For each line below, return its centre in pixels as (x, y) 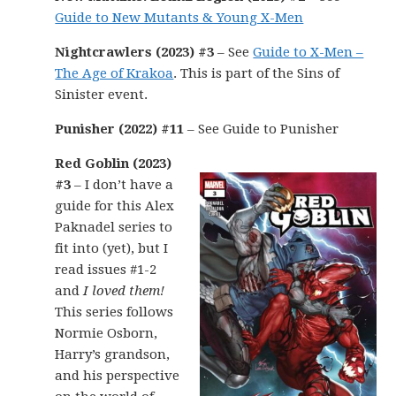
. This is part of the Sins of (257, 73)
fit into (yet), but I (112, 248)
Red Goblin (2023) (114, 164)
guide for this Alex (115, 206)
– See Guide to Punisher (262, 129)
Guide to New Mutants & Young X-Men (179, 18)
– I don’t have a (122, 185)
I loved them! (124, 291)
